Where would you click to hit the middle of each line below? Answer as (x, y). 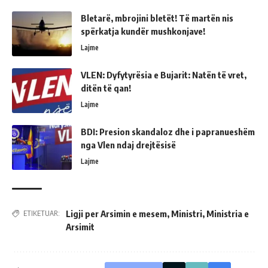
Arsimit (80, 226)
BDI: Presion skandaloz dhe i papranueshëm (168, 131)
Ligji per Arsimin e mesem (116, 213)
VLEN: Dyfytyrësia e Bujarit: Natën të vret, (164, 74)
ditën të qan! (106, 88)
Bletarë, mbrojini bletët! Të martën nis (157, 18)
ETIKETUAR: (42, 213)
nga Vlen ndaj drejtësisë (128, 144)
